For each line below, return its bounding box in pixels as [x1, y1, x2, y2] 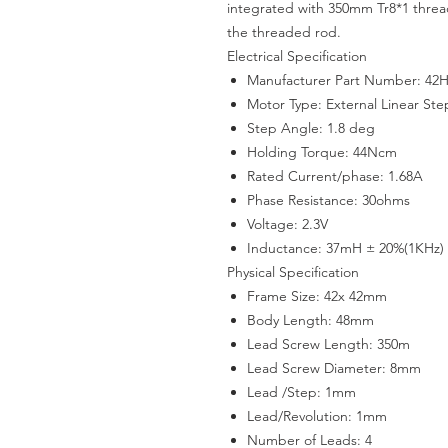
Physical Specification [227, 263, 359, 281]
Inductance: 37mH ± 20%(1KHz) [247, 239, 444, 257]
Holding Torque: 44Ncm [247, 143, 397, 161]
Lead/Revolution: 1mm [247, 407, 391, 425]
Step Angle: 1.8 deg [247, 119, 375, 137]
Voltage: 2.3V [247, 215, 328, 233]
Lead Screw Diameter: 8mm [247, 359, 421, 377]
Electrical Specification [227, 47, 367, 65]
